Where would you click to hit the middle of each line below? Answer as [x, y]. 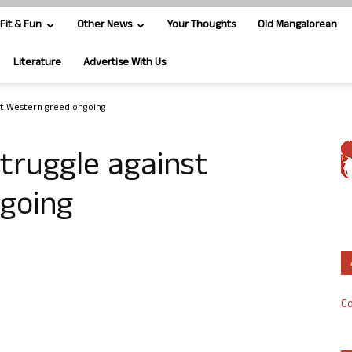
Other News [104, 26]
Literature [37, 63]
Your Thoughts [202, 26]
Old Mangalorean [297, 26]
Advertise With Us [125, 63]
